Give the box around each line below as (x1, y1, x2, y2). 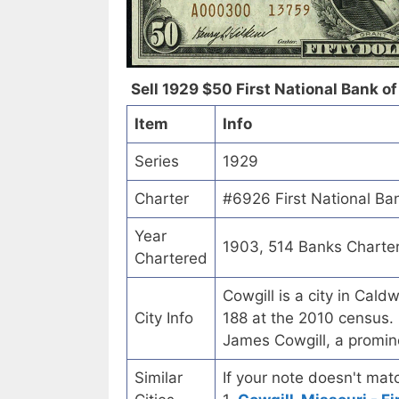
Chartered (134, 249, 208, 268)
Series (134, 152, 179, 171)
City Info (134, 309, 193, 328)
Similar (134, 369, 183, 387)
